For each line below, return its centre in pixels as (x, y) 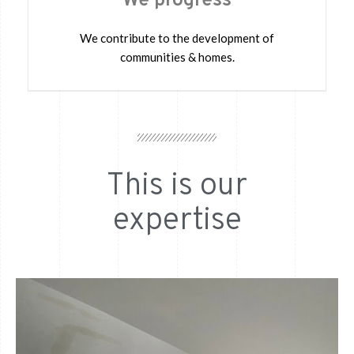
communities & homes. (177, 56)
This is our (177, 186)
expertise (177, 221)
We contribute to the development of (177, 38)
